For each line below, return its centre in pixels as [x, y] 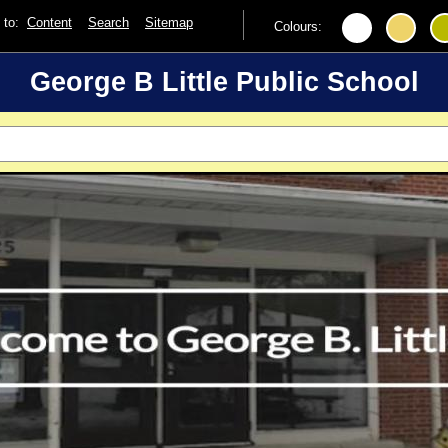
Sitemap [169, 23]
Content [49, 23]
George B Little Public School [224, 82]
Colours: [298, 27]
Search [108, 23]
